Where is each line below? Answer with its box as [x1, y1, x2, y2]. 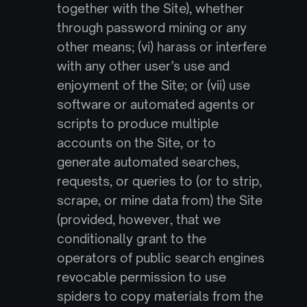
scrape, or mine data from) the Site [56, 193, 262, 208]
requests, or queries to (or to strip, [56, 173, 262, 188]
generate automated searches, [56, 154, 239, 169]
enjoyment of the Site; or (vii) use [56, 77, 250, 93]
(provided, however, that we [56, 212, 221, 227]
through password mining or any [56, 20, 247, 35]
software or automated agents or [56, 97, 255, 112]
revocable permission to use [56, 269, 226, 284]
